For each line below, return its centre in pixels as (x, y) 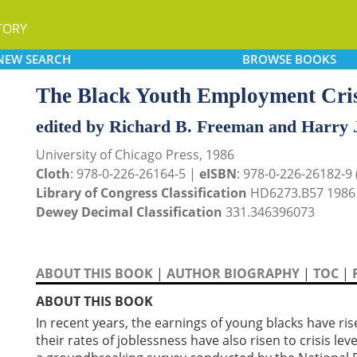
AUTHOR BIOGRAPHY (233, 273)
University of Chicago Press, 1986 (135, 155)
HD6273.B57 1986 (301, 193)
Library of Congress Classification (141, 193)
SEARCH (48, 59)
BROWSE (267, 59)
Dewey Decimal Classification (129, 212)
